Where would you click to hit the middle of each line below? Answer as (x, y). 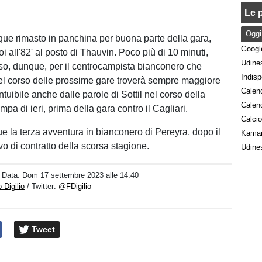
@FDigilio (75, 186)
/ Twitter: (43, 186)
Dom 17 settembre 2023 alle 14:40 (81, 175)
